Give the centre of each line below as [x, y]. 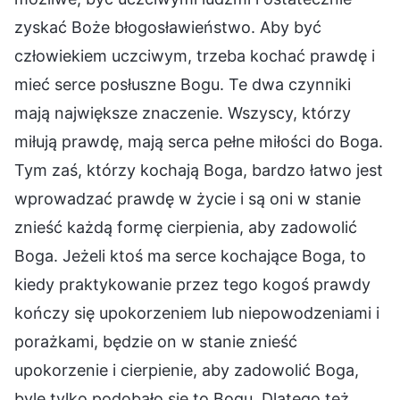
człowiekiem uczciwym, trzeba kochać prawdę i [195, 55]
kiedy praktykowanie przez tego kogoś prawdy [192, 284]
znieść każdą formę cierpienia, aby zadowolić [186, 227]
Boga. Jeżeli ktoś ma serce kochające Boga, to [190, 255]
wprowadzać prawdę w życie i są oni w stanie [187, 198]
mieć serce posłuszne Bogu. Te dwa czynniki [183, 84]
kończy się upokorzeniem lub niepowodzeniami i [197, 312]
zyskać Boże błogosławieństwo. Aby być [168, 27]
